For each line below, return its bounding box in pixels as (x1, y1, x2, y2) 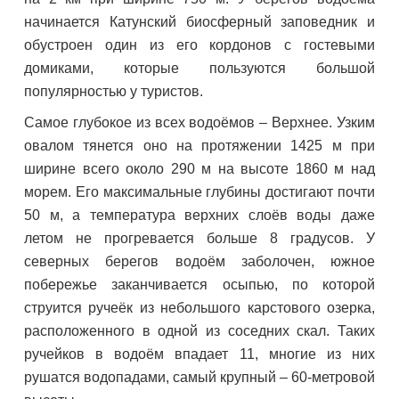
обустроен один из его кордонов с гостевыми (24, 37, 375, 53)
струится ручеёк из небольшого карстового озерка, (24, 300, 375, 315)
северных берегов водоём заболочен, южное (24, 254, 375, 269)
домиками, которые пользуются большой (24, 61, 375, 76)
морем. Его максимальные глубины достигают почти (24, 184, 375, 199)
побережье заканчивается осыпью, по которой (24, 277, 375, 292)
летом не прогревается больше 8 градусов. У (24, 231, 375, 246)
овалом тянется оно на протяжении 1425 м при (24, 138, 375, 153)
